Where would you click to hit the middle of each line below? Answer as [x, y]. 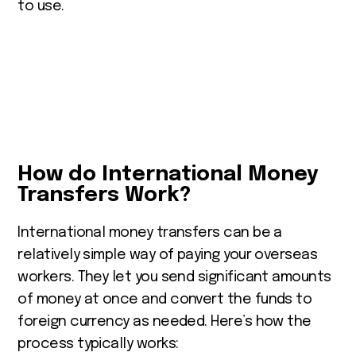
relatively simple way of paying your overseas [168, 255]
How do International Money [168, 174]
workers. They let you [88, 277]
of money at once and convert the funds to [165, 299]
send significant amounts [244, 277]
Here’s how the [261, 321]
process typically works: [98, 344]
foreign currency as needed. [114, 321]
